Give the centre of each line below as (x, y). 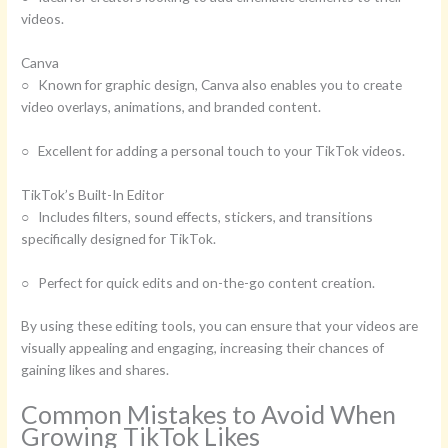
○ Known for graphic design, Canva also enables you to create (212, 84)
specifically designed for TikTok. (119, 238)
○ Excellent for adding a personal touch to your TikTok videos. (213, 150)
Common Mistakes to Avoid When (209, 414)
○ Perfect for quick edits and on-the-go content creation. (198, 282)
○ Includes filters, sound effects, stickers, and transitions (197, 216)
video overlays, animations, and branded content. (171, 106)
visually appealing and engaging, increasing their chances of (203, 348)
